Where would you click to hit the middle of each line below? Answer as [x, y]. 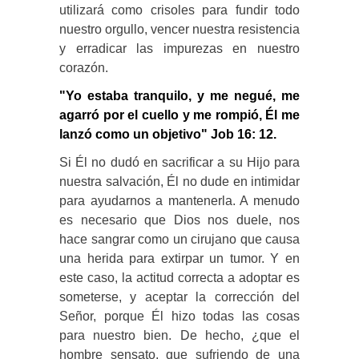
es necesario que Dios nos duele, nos [179, 220]
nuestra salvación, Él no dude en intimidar [179, 181]
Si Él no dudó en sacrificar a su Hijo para [179, 162]
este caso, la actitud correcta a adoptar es [179, 277]
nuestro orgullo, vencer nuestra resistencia [179, 29]
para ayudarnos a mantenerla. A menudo [179, 200]
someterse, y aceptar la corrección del [179, 296]
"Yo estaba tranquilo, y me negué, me [179, 95]
